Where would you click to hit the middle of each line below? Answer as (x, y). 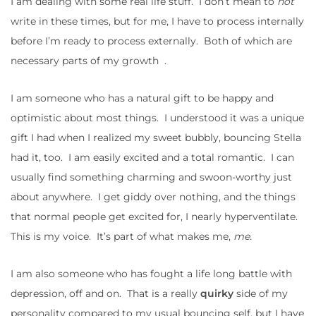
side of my (261, 294)
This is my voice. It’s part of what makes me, (122, 237)
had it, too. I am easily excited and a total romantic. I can (152, 158)
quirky (217, 294)
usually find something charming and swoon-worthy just (151, 177)
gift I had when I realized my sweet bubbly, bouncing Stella (156, 138)
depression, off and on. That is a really (105, 294)
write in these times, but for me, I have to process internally (157, 22)
